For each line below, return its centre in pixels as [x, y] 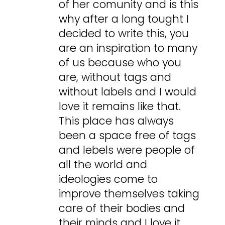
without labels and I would [128, 92]
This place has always [117, 121]
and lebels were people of [127, 150]
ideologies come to [108, 179]
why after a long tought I [124, 19]
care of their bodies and [122, 208]
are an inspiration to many [128, 48]
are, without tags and [115, 77]
